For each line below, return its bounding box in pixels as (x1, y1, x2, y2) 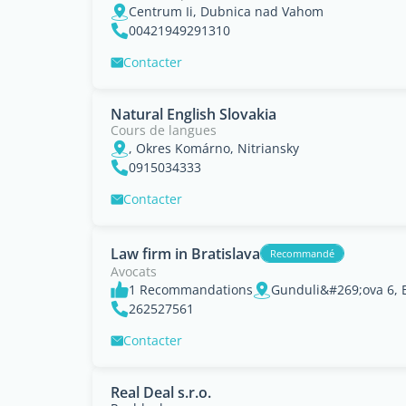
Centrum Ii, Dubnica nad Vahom (129, 3, 324, 20)
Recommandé (270, 246, 334, 260)
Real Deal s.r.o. (111, 382, 211, 402)
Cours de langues (111, 121, 217, 139)
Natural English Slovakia (111, 104, 276, 124)
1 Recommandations (129, 281, 253, 298)
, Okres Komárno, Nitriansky (129, 140, 299, 157)
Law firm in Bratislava (111, 243, 260, 264)
